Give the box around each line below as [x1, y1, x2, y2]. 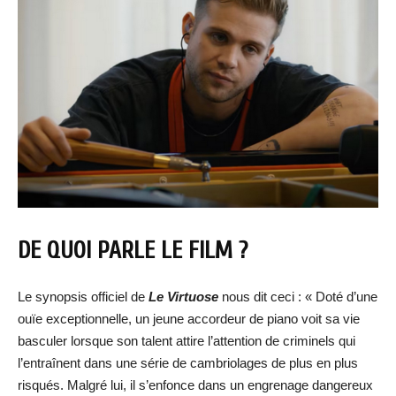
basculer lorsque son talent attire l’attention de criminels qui [18, 333, 355, 349]
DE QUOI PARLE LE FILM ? [18, 237, 247, 265]
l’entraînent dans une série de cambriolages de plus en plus [18, 355, 358, 371]
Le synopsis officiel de [18, 289, 145, 305]
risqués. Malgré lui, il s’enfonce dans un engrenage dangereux [18, 377, 373, 393]
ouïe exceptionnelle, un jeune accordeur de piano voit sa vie [18, 311, 360, 327]
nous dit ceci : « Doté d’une [218, 289, 377, 305]
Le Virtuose [148, 289, 218, 305]
